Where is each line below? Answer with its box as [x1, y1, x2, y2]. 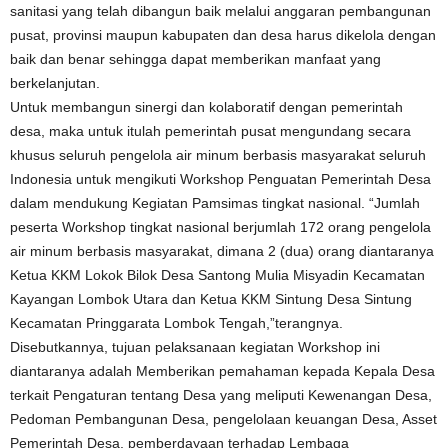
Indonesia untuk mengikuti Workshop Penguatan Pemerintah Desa [10, 171, 431, 187]
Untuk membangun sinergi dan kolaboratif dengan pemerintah [10, 99, 403, 115]
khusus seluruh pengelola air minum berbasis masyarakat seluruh [10, 147, 426, 163]
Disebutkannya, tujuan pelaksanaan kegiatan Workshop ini [10, 339, 380, 355]
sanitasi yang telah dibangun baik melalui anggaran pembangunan [10, 3, 431, 19]
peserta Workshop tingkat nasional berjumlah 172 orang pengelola [10, 219, 431, 235]
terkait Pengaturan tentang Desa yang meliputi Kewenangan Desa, [10, 387, 432, 403]
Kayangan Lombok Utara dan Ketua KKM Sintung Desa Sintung [10, 291, 412, 307]
